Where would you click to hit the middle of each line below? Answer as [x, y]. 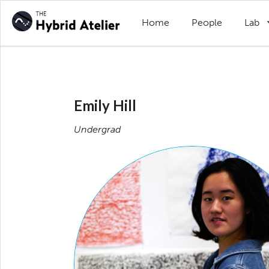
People [207, 23]
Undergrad [97, 129]
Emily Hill [105, 105]
